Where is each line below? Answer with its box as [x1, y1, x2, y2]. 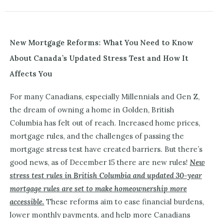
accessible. [10, 197, 44, 207]
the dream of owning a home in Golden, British [10, 105, 174, 115]
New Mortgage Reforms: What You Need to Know [10, 38, 193, 48]
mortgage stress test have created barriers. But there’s [10, 145, 202, 154]
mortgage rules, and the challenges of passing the [10, 131, 184, 141]
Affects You [10, 69, 54, 79]
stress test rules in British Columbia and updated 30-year [10, 171, 202, 181]
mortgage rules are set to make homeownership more [10, 184, 187, 194]
